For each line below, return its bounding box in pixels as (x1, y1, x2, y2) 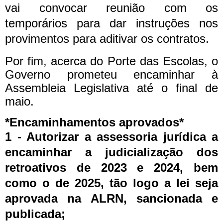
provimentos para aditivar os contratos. (5, 31, 209, 45)
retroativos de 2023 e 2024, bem (5, 161, 218, 175)
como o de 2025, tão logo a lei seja (5, 176, 218, 190)
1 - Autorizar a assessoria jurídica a (5, 130, 218, 144)
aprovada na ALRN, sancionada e (5, 192, 218, 206)
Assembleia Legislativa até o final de (5, 81, 218, 95)
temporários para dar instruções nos (5, 16, 218, 30)
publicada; (5, 207, 65, 221)
